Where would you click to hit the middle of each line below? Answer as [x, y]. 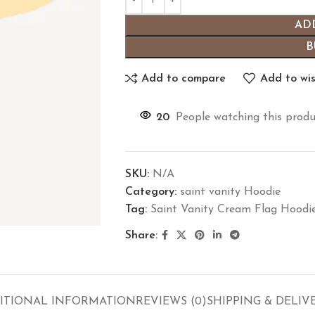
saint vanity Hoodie [230, 192]
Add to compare [184, 78]
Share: [141, 236]
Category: [150, 192]
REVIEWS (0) [171, 302]
